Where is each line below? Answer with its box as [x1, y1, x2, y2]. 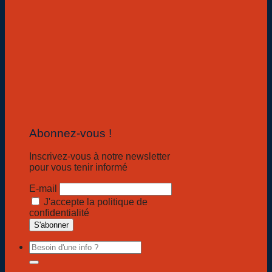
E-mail [29, 183, 57, 194]
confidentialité [29, 208, 89, 219]
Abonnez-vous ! [29, 126, 112, 140]
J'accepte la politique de [41, 197, 148, 208]
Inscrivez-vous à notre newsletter [29, 151, 170, 162]
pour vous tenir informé [29, 162, 127, 173]
